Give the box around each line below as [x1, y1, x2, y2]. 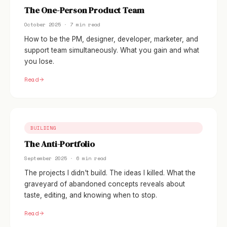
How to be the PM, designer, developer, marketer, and [24, 35, 198, 43]
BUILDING [30, 124, 57, 131]
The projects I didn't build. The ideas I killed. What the [24, 169, 196, 177]
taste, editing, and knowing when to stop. [24, 191, 157, 199]
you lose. [24, 57, 54, 65]
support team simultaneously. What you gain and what [24, 46, 199, 54]
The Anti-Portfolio [24, 138, 95, 150]
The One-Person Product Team [24, 5, 144, 16]
